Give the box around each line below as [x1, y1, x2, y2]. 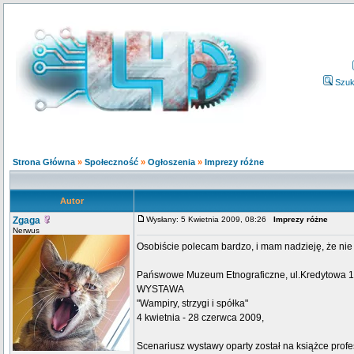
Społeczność [85, 157, 138, 167]
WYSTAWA [137, 284, 184, 295]
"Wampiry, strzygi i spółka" [137, 298, 248, 309]
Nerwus [13, 226, 40, 235]
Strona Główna [13, 157, 75, 167]
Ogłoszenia [148, 157, 195, 167]
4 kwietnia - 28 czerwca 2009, [137, 312, 264, 323]
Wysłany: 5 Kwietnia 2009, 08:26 [146, 215, 273, 224]
